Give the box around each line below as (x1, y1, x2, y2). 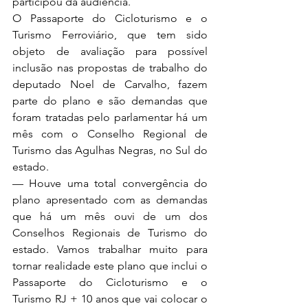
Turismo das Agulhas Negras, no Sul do (12, 144, 208, 157)
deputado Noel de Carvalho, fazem (12, 78, 208, 91)
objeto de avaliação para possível (12, 45, 208, 58)
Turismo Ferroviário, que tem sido (12, 28, 208, 41)
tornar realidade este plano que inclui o (12, 259, 208, 272)
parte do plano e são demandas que (12, 94, 208, 107)
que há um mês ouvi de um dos (12, 210, 208, 223)
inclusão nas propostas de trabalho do (12, 61, 208, 74)
